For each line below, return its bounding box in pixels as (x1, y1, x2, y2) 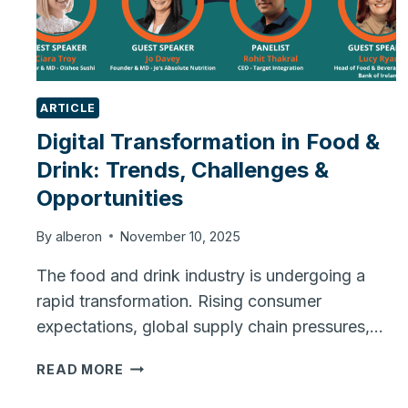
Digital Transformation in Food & (36, 128, 381, 156)
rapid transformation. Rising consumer (36, 291, 322, 311)
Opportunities (36, 185, 184, 212)
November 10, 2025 (119, 228, 240, 244)
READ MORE (36, 361, 124, 377)
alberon (55, 228, 102, 244)
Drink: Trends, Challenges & (36, 157, 330, 184)
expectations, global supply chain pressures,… (36, 316, 384, 336)
